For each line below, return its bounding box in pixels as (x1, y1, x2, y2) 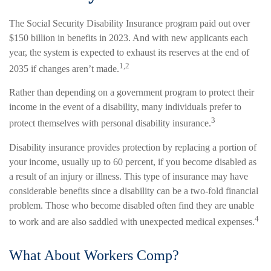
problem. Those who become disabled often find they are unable (9, 200, 254, 211)
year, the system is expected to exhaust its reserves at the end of (9, 47, 249, 57)
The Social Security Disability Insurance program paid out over (9, 18, 250, 28)
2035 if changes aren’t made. (9, 64, 119, 74)
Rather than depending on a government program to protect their (9, 87, 254, 98)
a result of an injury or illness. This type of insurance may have (9, 171, 248, 181)
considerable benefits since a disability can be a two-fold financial (9, 185, 258, 196)
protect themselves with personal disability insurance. (9, 118, 211, 129)
